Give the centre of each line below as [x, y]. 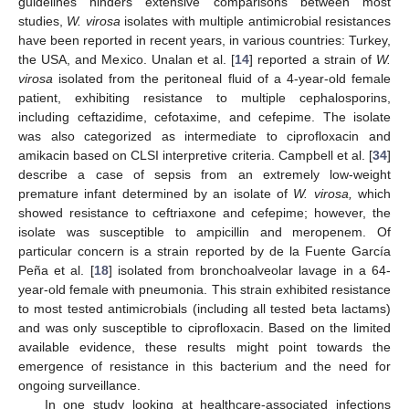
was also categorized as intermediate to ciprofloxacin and [204, 136]
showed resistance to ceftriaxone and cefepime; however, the [204, 213]
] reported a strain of [313, 60]
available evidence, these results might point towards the [204, 347]
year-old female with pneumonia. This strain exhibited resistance [204, 290]
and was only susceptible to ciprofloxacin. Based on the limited [204, 328]
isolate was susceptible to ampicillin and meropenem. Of [204, 232]
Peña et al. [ [56, 271]
